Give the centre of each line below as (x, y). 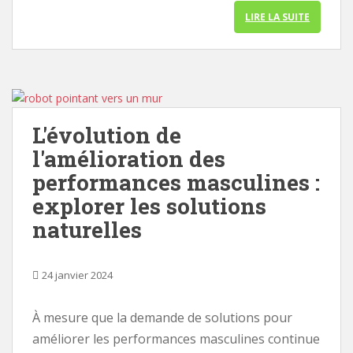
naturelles (87, 230)
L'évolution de (107, 135)
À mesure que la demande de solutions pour (162, 318)
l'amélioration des (129, 159)
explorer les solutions (149, 206)
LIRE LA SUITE (277, 17)
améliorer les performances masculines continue (176, 339)
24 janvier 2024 (77, 275)
